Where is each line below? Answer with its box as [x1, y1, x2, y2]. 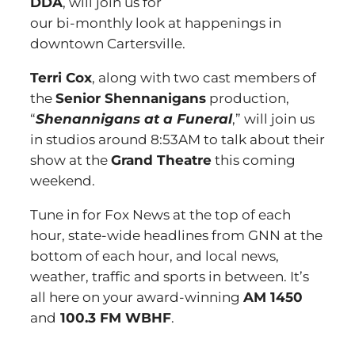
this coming [212, 152, 296, 168]
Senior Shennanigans [55, 90, 206, 106]
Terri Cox [30, 70, 92, 86]
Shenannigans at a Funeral [36, 111, 232, 127]
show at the [30, 152, 111, 168]
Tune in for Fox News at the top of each [30, 207, 291, 223]
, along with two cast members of [92, 70, 316, 86]
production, [206, 90, 289, 106]
